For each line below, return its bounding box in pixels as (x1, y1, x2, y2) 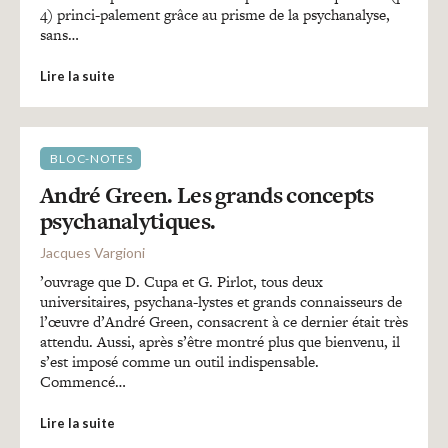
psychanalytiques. (40, 205, 216, 237)
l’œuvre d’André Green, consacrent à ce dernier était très (40, 311, 408, 332)
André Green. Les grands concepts (40, 179, 374, 211)
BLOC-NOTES (50, 151, 133, 166)
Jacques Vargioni (40, 244, 145, 261)
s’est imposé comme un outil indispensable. (40, 351, 319, 372)
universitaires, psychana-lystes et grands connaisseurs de (40, 291, 402, 312)
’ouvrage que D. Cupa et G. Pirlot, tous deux (40, 271, 323, 292)
